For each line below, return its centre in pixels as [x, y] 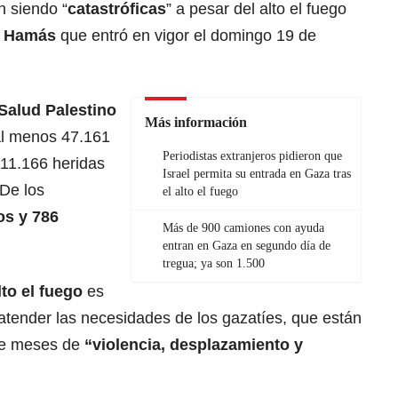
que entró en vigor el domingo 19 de [188, 36]
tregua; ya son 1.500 [214, 264]
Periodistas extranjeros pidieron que [252, 156]
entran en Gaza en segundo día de [247, 246]
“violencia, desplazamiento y [194, 345]
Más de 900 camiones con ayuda [243, 228]
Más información [196, 123]
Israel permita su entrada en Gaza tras [257, 174]
